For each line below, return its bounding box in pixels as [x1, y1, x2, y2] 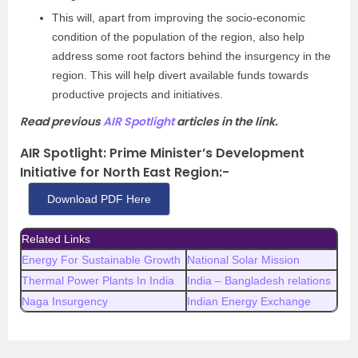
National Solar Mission [187, 253, 300, 266]
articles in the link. [174, 113, 278, 129]
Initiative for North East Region [20, 163, 219, 181]
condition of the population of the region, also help [52, 30, 304, 43]
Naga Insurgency [22, 295, 108, 308]
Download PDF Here [47, 193, 151, 205]
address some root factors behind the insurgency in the [52, 50, 331, 62]
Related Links [22, 233, 90, 245]
